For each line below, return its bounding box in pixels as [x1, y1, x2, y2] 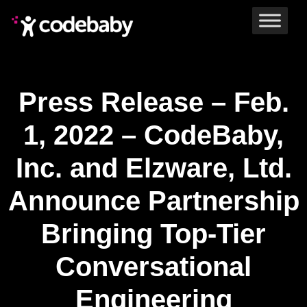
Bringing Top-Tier [41, 219, 266, 249]
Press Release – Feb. [18, 87, 289, 117]
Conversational [56, 251, 251, 282]
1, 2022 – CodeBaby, [23, 120, 284, 150]
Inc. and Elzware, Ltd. [15, 153, 292, 183]
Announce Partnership [8, 186, 299, 216]
